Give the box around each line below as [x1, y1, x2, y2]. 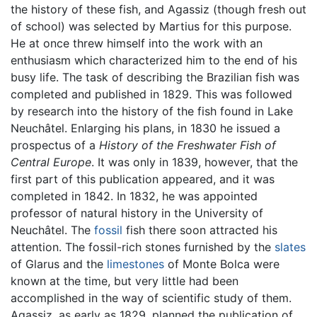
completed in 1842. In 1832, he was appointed [11, 188, 258, 203]
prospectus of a [11, 137, 99, 152]
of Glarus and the [11, 256, 107, 271]
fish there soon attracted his [122, 222, 277, 237]
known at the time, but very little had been [11, 273, 238, 288]
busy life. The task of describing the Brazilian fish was [11, 69, 299, 84]
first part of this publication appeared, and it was [11, 171, 275, 186]
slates [275, 239, 306, 254]
